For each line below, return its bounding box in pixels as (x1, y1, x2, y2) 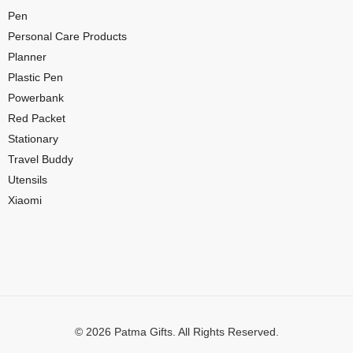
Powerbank (8, 91, 64, 104)
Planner (8, 50, 46, 63)
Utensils (8, 173, 47, 186)
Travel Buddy (8, 152, 73, 165)
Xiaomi (8, 193, 42, 206)
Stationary (8, 132, 58, 145)
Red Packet (8, 111, 65, 124)
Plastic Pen (8, 70, 63, 84)
